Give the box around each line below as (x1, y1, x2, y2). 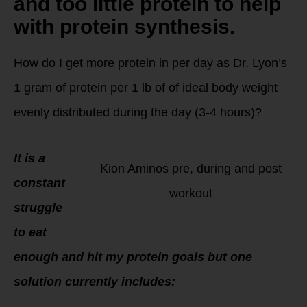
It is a (14, 151, 45, 166)
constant (14, 176, 65, 191)
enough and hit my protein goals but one (14, 250, 252, 265)
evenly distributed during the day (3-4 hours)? (14, 105, 262, 119)
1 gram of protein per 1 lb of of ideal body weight (14, 80, 278, 95)
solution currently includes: (14, 275, 175, 289)
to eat (14, 225, 47, 240)
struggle (14, 201, 62, 215)
